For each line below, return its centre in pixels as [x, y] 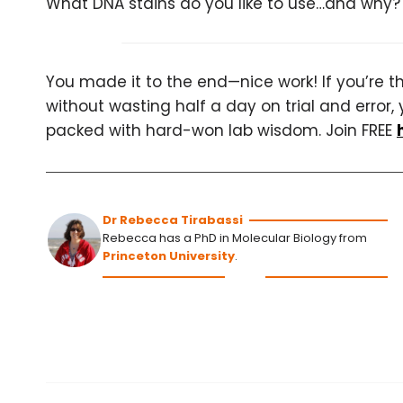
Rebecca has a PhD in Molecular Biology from [235, 238]
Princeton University [169, 256]
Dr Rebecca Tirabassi [173, 220]
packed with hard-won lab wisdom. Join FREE [221, 130]
